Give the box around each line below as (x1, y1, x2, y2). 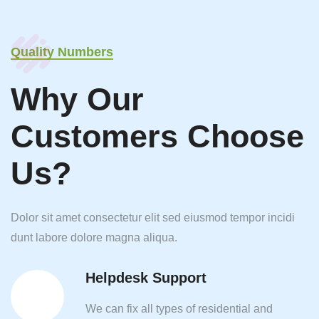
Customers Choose (11, 117, 304, 155)
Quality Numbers (11, 44, 113, 59)
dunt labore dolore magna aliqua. (11, 231, 177, 244)
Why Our (11, 80, 144, 117)
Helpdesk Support (85, 269, 206, 286)
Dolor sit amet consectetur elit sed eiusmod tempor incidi (11, 211, 295, 224)
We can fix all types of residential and (85, 302, 273, 315)
